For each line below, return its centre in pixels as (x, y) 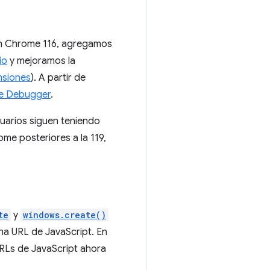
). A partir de (58, 78)
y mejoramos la (41, 61)
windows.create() (64, 215)
